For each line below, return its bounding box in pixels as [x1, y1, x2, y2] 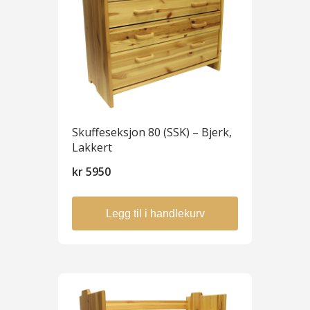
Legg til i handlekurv [105, 207, 205, 219]
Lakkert [72, 139, 112, 155]
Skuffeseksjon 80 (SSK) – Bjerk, [72, 124, 232, 140]
